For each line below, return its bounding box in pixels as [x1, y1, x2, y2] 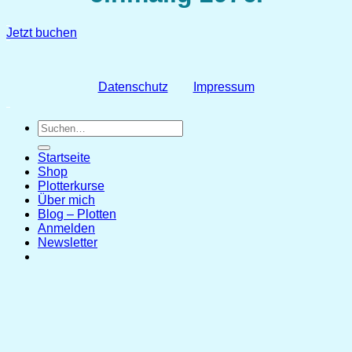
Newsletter [38, 236, 97, 250]
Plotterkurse [38, 179, 104, 193]
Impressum [192, 80, 255, 94]
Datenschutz [97, 80, 168, 94]
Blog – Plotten [38, 207, 116, 222]
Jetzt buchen [6, 26, 77, 40]
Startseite [38, 151, 90, 165]
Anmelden [38, 222, 95, 236]
